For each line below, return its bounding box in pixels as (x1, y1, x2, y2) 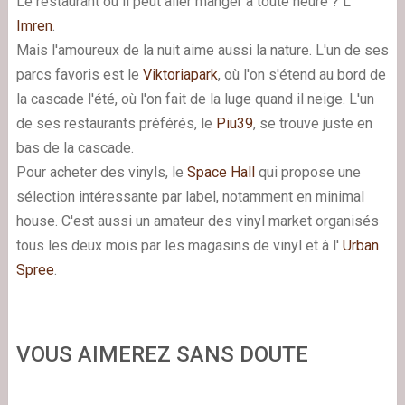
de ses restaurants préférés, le (15, 114, 216, 132)
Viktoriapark (142, 65, 218, 83)
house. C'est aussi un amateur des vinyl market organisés (15, 212, 379, 230)
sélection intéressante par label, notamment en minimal (15, 187, 364, 205)
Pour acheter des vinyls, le (15, 163, 187, 181)
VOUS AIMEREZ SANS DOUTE (15, 341, 308, 367)
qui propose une (254, 163, 361, 181)
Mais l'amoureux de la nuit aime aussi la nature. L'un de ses (15, 41, 389, 59)
